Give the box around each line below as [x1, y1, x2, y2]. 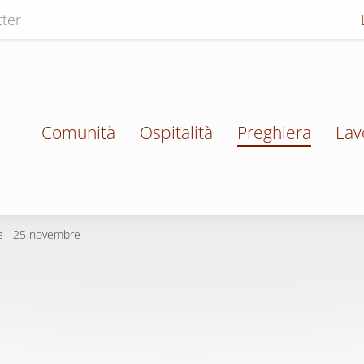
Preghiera [237, 121, 311, 144]
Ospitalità [140, 121, 213, 144]
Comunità [41, 121, 115, 144]
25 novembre [13, 227, 80, 242]
